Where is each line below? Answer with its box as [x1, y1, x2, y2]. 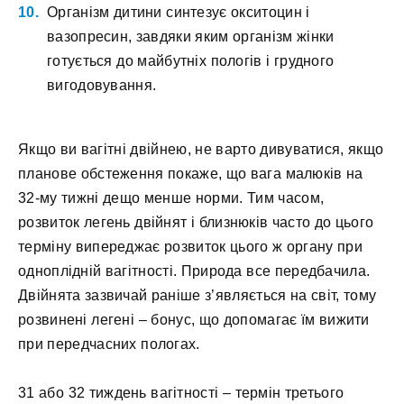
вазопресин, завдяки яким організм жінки [47, 29, 335, 45]
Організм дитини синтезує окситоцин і [47, 5, 310, 21]
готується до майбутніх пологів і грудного [47, 53, 335, 69]
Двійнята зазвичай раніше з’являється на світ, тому [18, 287, 377, 303]
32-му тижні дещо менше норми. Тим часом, [18, 189, 325, 206]
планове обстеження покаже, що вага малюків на [18, 165, 363, 181]
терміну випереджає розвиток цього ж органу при [18, 238, 363, 254]
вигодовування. [47, 78, 157, 94]
